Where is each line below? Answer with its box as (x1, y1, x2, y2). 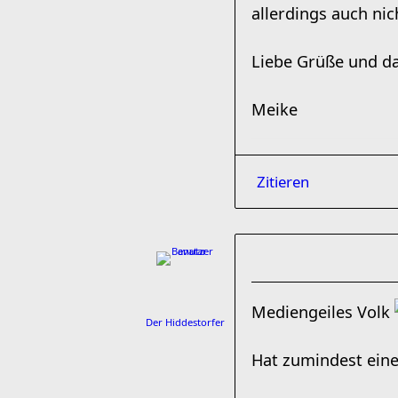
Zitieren (257, 171, 309, 192)
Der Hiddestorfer (146, 315, 225, 329)
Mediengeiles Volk (251, 301, 394, 322)
